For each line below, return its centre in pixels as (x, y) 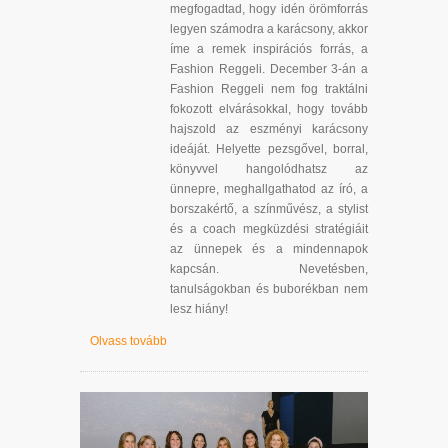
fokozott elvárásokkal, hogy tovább (269, 108)
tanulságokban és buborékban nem (269, 288)
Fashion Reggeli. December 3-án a (269, 68)
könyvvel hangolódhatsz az (269, 168)
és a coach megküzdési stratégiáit (269, 228)
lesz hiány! (199, 308)
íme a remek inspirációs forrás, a (269, 48)
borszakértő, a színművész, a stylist (269, 208)
